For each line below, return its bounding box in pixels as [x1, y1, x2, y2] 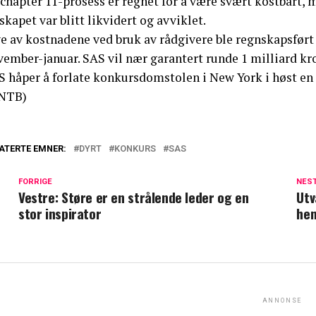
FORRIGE [18, 176, 52, 186]
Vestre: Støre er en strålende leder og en [18, 186, 249, 207]
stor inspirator [18, 202, 102, 224]
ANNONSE [262, 296, 303, 304]
